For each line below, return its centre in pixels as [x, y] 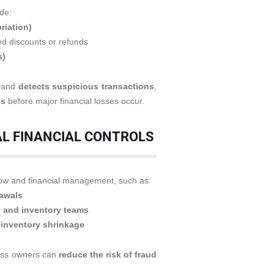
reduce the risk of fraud [108, 254]
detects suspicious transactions [86, 86]
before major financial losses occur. [75, 101]
